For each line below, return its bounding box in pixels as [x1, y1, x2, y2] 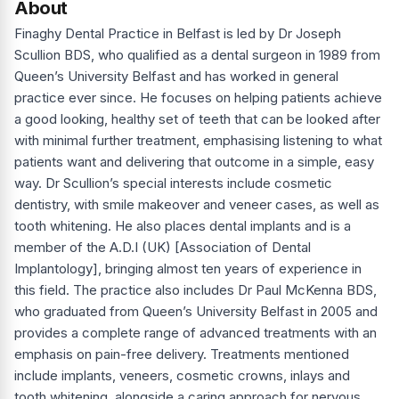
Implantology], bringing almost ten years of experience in [14, 260, 362, 278]
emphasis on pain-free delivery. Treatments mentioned [14, 346, 349, 363]
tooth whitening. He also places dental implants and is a [14, 217, 351, 235]
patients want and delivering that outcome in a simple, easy [14, 153, 374, 171]
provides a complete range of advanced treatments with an [14, 324, 377, 342]
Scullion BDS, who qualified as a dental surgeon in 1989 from [14, 46, 380, 64]
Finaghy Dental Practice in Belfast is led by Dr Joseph [14, 25, 341, 43]
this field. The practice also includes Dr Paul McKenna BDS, [14, 281, 377, 299]
